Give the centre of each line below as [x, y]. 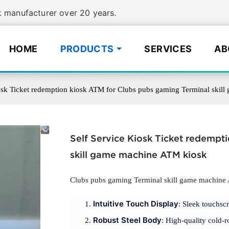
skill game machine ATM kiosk [138, 155]
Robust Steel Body [127, 220]
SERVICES [168, 49]
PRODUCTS [87, 49]
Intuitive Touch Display [136, 204]
